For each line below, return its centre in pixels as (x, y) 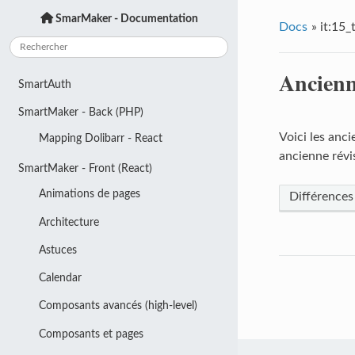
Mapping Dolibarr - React (100, 138)
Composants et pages (91, 334)
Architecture (69, 222)
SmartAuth (45, 85)
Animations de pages (89, 194)
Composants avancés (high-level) (118, 306)
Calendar (60, 278)
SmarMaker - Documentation (125, 18)
